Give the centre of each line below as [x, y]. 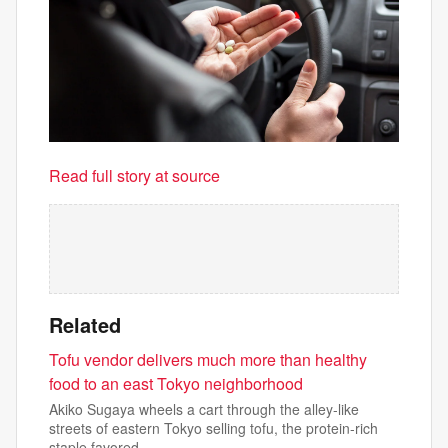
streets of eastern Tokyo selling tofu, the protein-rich [213, 428]
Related [85, 325]
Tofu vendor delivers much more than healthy [208, 360]
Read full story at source [134, 176]
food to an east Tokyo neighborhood [176, 384]
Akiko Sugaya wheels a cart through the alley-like [204, 409]
